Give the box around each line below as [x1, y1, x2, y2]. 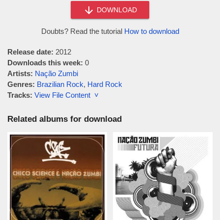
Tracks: [7, 91, 32, 99]
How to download [124, 27, 179, 35]
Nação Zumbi [35, 69, 78, 78]
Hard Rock [87, 80, 122, 88]
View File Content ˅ [34, 91, 99, 99]
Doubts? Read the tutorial [41, 27, 124, 35]
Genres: [7, 80, 35, 88]
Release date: [7, 48, 54, 56]
